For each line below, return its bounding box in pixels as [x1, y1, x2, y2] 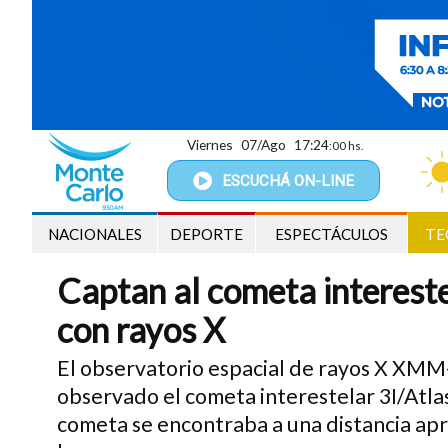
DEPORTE [170, 225, 243, 243]
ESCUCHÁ [222, 171, 294, 190]
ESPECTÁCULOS [275, 225, 388, 243]
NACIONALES [47, 225, 142, 243]
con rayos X [57, 309, 225, 350]
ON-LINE [294, 171, 354, 190]
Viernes [187, 136, 233, 154]
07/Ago [241, 136, 286, 154]
